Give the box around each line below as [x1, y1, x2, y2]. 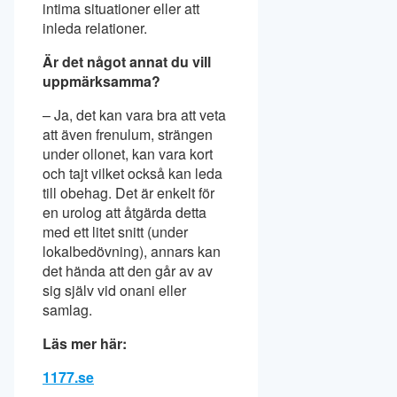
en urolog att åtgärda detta [43, 201, 206, 222]
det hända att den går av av [43, 260, 213, 281]
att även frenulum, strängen [43, 123, 213, 144]
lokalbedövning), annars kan [43, 240, 221, 261]
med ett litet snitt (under [43, 221, 188, 242]
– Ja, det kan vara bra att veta [43, 104, 226, 125]
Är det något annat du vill [43, 51, 211, 72]
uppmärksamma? [43, 70, 160, 91]
